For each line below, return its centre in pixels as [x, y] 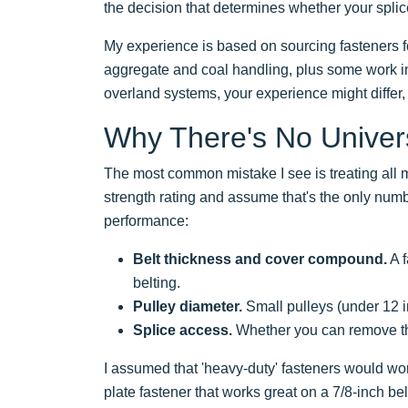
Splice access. [183, 330]
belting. [157, 282]
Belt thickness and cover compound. [260, 259]
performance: [146, 220]
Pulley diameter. [188, 306]
